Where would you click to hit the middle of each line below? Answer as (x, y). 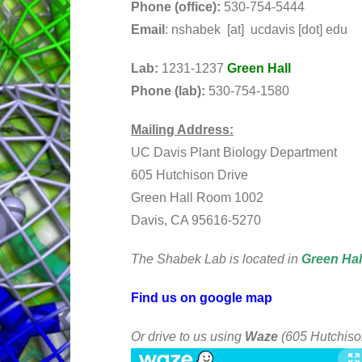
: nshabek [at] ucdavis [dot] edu (256, 29)
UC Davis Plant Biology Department (234, 152)
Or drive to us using (188, 337)
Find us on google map (202, 298)
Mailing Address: (182, 130)
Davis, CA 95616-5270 (196, 220)
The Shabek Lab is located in (216, 259)
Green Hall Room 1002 (197, 198)
